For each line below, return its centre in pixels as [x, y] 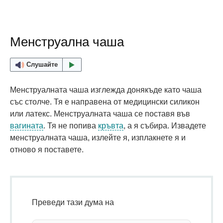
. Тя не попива [71, 126]
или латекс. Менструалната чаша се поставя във [100, 114]
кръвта [111, 126]
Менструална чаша [67, 42]
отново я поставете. [47, 150]
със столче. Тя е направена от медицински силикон [105, 102]
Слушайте [42, 65]
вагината [27, 126]
